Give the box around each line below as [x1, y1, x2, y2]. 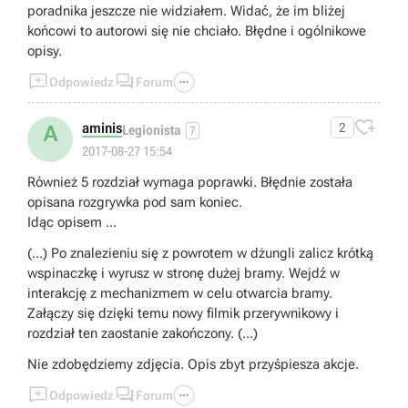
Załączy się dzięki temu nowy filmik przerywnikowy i [27, 305, 339, 322]
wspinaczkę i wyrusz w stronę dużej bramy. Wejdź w [27, 265, 340, 282]
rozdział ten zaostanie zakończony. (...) [27, 325, 258, 342]
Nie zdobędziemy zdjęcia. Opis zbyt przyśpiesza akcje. [27, 356, 359, 373]
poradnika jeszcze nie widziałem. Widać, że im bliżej [27, 3, 345, 20]
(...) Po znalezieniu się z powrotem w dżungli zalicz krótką [27, 245, 373, 262]
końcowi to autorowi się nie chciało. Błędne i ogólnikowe [27, 23, 366, 40]
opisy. [27, 43, 62, 60]
